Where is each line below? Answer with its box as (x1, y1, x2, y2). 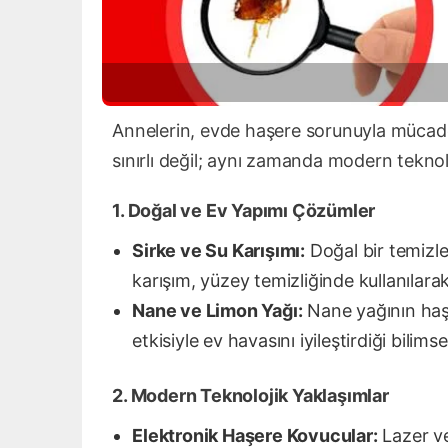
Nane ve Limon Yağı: (132, 300, 303, 322)
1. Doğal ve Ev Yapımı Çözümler (112, 200, 376, 222)
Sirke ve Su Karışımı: (132, 240, 306, 262)
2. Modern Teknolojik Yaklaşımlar (112, 385, 389, 407)
